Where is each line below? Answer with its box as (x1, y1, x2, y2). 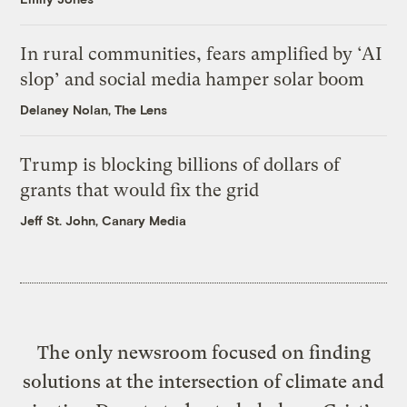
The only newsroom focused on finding (36, 342, 371, 364)
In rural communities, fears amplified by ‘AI (20, 44, 383, 65)
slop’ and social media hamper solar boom (20, 69, 365, 91)
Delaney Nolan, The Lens (20, 102, 168, 118)
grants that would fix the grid (20, 180, 260, 202)
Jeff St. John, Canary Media (20, 213, 187, 229)
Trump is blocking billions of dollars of (20, 154, 341, 176)
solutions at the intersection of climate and (23, 371, 384, 393)
